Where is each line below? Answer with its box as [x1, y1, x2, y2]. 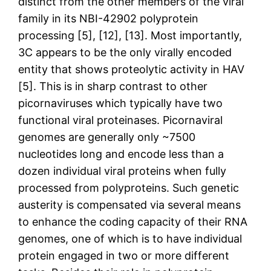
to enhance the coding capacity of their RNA [18, 215, 248, 228]
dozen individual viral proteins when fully [18, 164, 227, 177]
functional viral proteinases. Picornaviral [18, 113, 223, 126]
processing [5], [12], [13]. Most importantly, [18, 28, 243, 42]
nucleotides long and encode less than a [18, 147, 224, 160]
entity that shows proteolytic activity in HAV [18, 62, 245, 76]
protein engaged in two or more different [18, 249, 230, 262]
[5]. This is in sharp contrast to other [18, 79, 208, 93]
